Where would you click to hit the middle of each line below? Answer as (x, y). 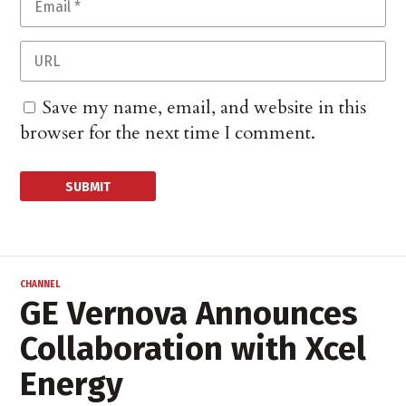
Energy (72, 384)
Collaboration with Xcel (193, 348)
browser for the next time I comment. (168, 132)
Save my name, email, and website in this (205, 107)
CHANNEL (40, 284)
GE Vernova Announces (189, 313)
